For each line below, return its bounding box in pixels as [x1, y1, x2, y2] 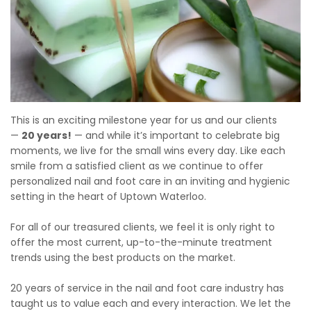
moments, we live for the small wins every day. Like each [10, 143, 285, 158]
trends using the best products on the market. [10, 250, 235, 264]
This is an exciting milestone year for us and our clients [10, 112, 277, 127]
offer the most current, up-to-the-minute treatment [10, 235, 272, 249]
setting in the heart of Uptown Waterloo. [10, 189, 206, 203]
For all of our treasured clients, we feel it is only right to [10, 219, 275, 234]
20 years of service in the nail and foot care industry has [10, 280, 284, 295]
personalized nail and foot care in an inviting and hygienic [10, 174, 290, 188]
